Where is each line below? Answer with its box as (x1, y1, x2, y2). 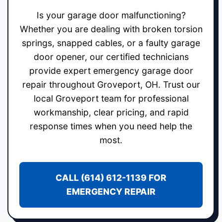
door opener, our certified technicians (33, 51, 189, 62)
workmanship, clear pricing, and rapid (33, 107, 189, 117)
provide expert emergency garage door (29, 65, 193, 76)
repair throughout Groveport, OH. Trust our (22, 79, 200, 90)
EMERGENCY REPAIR (66, 186, 156, 197)
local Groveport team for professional (33, 93, 189, 104)
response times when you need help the (30, 120, 192, 131)
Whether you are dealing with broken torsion (19, 23, 203, 34)
